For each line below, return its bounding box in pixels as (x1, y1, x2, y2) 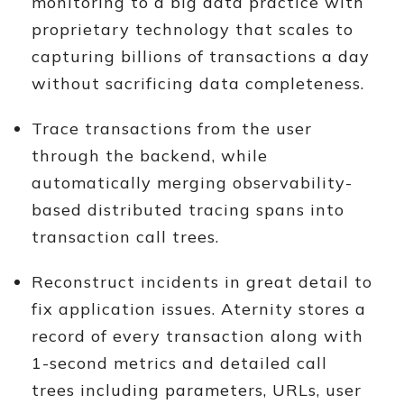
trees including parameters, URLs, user (32, 380, 362, 400)
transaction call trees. (32, 226, 219, 247)
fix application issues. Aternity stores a (32, 298, 366, 319)
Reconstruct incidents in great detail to (32, 271, 372, 292)
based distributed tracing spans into (32, 199, 344, 220)
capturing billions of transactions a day (32, 46, 370, 67)
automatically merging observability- (32, 172, 353, 193)
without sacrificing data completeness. (32, 73, 364, 94)
